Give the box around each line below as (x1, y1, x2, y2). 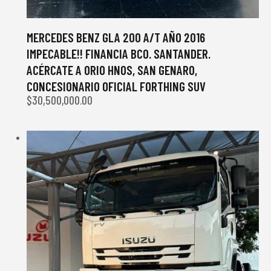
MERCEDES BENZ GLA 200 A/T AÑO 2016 (27, 29, 205, 45)
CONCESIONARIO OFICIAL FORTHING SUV (27, 78, 206, 94)
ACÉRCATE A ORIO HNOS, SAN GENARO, (27, 62, 197, 77)
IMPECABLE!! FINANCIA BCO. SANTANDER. (27, 45, 211, 61)
